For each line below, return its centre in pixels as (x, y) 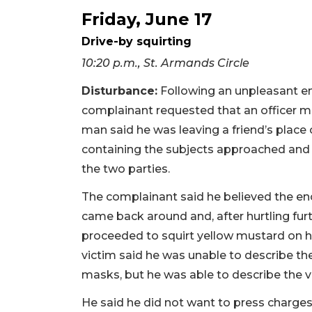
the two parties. (127, 169)
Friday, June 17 (147, 19)
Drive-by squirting (136, 41)
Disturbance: (119, 91)
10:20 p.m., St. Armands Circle (165, 63)
